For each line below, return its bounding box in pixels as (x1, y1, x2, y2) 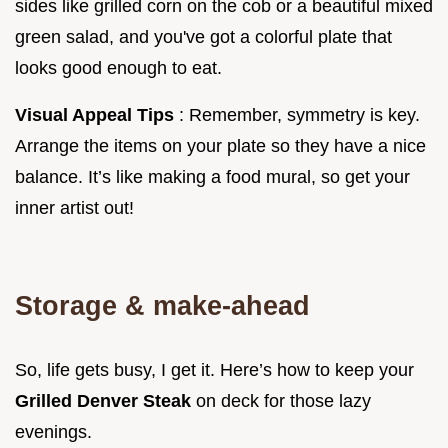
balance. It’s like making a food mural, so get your (15, 166, 410, 187)
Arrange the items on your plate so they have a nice (15, 135, 426, 156)
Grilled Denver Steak (15, 390, 196, 411)
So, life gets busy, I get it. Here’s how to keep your (15, 359, 414, 380)
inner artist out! (15, 197, 134, 218)
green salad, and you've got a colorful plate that (15, 26, 392, 47)
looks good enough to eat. (15, 57, 222, 78)
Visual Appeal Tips (15, 104, 179, 125)
